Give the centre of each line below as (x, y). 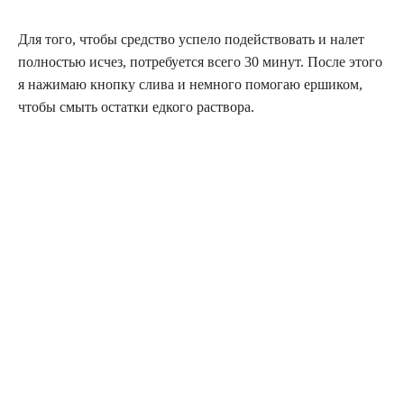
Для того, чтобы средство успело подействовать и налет (191, 39)
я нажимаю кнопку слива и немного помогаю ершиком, (190, 84)
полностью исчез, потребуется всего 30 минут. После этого (200, 61)
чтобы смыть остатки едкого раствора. (136, 106)
